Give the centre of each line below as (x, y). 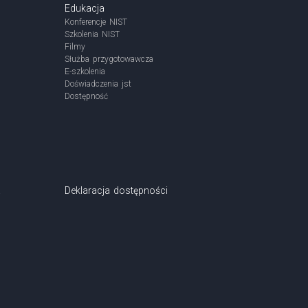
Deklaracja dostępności (117, 190)
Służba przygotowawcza (109, 59)
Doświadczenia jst (98, 84)
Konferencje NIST (96, 22)
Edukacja (85, 8)
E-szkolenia (85, 71)
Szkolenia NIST (92, 34)
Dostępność (86, 96)
